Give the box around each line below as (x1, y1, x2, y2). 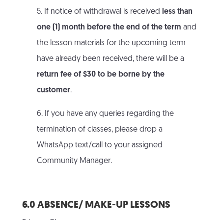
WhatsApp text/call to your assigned (36, 141, 163, 150)
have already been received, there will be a (36, 55, 184, 63)
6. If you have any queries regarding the (36, 110, 174, 118)
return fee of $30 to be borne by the (36, 71, 165, 79)
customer (36, 86, 70, 95)
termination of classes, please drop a (36, 126, 163, 134)
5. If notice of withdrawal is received (36, 8, 162, 16)
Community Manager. (36, 157, 112, 165)
